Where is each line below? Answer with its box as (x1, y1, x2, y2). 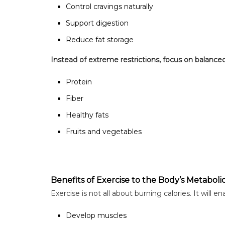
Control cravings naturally (65, 2, 155, 11)
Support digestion (65, 18, 131, 28)
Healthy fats (65, 110, 110, 120)
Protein (65, 77, 94, 86)
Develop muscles (65, 210, 127, 220)
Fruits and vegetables (65, 127, 142, 136)
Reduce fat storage (65, 35, 136, 44)
